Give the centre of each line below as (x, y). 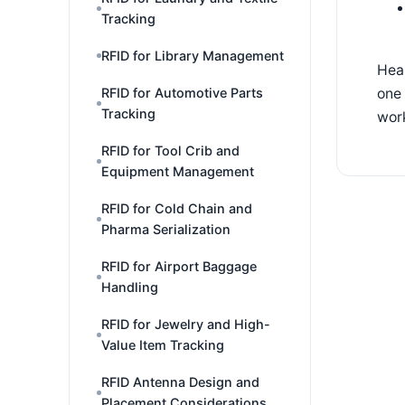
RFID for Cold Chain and (177, 208)
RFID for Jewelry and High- (186, 324)
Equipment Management (178, 171)
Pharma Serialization (166, 229)
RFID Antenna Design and (180, 382)
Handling (130, 287)
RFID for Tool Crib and (170, 151)
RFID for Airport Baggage (179, 266)
